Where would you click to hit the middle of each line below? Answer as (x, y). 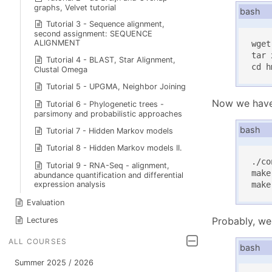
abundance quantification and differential (108, 175)
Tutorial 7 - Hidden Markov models (110, 131)
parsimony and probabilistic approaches (108, 114)
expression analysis (70, 185)
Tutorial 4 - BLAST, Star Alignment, (111, 60)
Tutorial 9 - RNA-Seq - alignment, (108, 166)
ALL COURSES (38, 242)
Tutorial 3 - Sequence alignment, (106, 24)
